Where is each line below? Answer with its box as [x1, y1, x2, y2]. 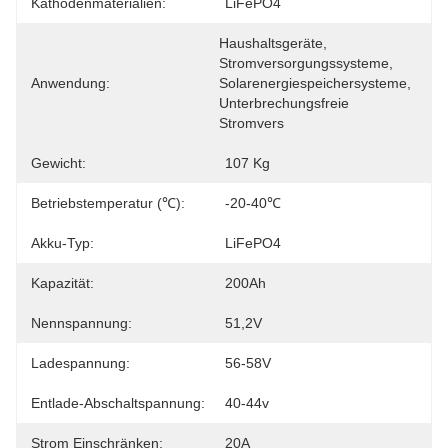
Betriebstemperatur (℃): [31, 195, 185, 211]
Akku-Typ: [31, 235, 94, 251]
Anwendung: [31, 75, 110, 91]
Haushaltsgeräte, [219, 35, 327, 51]
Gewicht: [31, 155, 86, 171]
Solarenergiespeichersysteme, [219, 75, 411, 91]
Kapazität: [31, 275, 94, 291]
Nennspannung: [31, 315, 132, 331]
